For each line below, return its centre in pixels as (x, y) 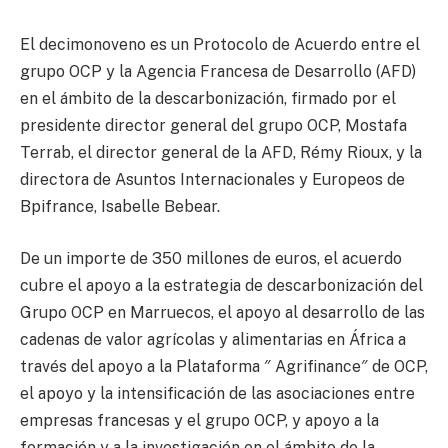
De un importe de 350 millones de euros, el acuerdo (211, 258)
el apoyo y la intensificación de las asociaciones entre (217, 393)
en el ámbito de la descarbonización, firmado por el (208, 99)
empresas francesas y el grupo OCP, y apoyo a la (199, 420)
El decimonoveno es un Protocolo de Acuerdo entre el (220, 45)
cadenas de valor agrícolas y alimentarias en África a (213, 339)
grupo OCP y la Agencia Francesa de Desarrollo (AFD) (218, 72)
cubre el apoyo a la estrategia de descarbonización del (221, 285)
